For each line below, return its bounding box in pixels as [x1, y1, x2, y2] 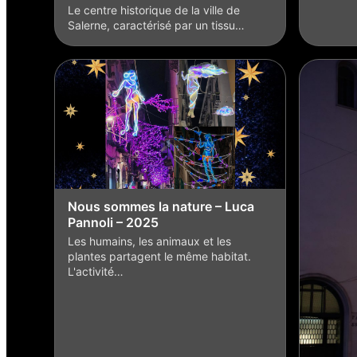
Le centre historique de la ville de [68, 2, 240, 17]
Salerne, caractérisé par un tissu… [68, 18, 245, 32]
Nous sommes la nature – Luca [68, 198, 254, 215]
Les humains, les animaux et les [68, 234, 231, 249]
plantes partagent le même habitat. [68, 249, 251, 264]
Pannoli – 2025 [68, 214, 159, 231]
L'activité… [68, 265, 124, 279]
